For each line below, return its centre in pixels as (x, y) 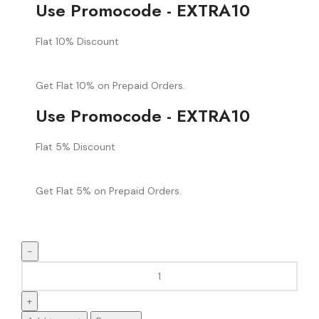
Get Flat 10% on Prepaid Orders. (110, 85)
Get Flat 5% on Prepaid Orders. (109, 190)
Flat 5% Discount (75, 146)
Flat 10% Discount (77, 41)
